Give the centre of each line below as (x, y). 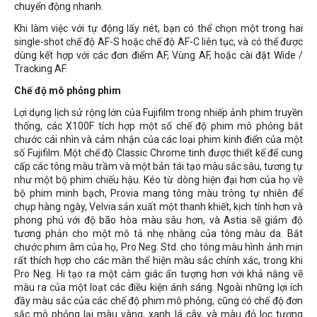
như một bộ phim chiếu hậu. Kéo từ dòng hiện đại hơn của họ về (158, 180)
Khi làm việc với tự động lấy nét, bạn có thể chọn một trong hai (158, 28)
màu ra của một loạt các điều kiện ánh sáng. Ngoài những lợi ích (158, 287)
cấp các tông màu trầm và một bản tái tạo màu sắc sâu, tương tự (158, 166)
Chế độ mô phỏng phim (68, 91)
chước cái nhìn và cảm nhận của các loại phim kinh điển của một (158, 139)
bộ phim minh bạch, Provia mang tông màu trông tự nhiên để (158, 193)
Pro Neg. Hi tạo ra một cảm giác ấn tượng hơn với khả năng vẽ (158, 274)
